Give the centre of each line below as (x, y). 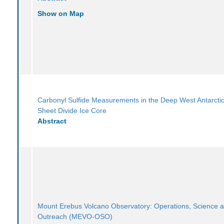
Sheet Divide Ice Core (72, 110)
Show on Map (61, 13)
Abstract (52, 121)
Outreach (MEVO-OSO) (75, 216)
